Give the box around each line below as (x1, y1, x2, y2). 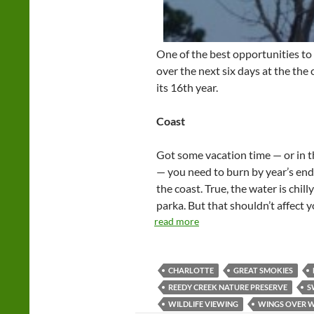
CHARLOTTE (168, 266, 214, 275)
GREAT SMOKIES (233, 266, 293, 275)
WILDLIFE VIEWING (168, 299, 238, 309)
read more (154, 215, 199, 228)
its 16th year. (156, 81, 218, 95)
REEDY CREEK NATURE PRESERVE (168, 282, 287, 292)
